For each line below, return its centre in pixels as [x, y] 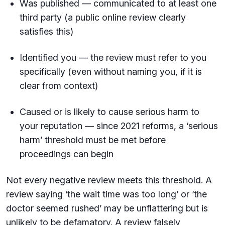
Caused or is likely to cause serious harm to [109, 112]
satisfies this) [48, 31]
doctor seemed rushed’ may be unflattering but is [107, 208]
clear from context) [60, 86]
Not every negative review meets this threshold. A [109, 180]
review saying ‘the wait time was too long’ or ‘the [106, 194]
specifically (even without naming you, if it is [111, 72]
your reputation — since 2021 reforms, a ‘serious [119, 126]
